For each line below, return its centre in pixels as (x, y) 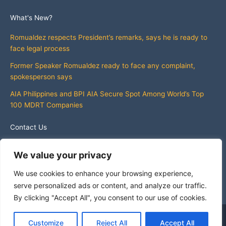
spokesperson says (41, 76)
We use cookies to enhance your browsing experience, (103, 173)
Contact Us (29, 127)
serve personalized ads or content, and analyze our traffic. (110, 185)
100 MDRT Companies (47, 105)
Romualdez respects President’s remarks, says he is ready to (109, 37)
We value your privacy (63, 155)
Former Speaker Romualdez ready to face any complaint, (103, 65)
